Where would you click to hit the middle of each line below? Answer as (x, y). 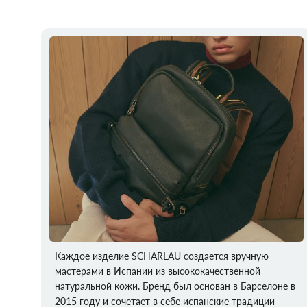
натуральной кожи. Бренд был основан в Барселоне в (175, 286)
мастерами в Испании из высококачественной (158, 271)
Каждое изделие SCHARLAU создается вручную (162, 256)
